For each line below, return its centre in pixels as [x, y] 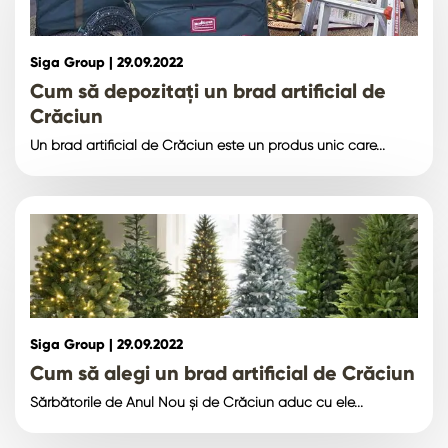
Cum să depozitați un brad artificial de [208, 90]
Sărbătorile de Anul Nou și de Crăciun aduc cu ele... [196, 401]
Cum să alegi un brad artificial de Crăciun [222, 372]
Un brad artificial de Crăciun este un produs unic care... [207, 144]
